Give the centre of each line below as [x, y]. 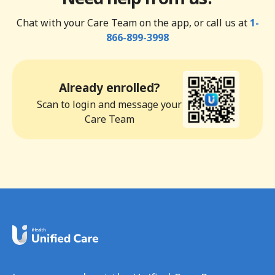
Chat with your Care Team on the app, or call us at [133, 22]
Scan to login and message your [109, 104]
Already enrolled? [109, 87]
